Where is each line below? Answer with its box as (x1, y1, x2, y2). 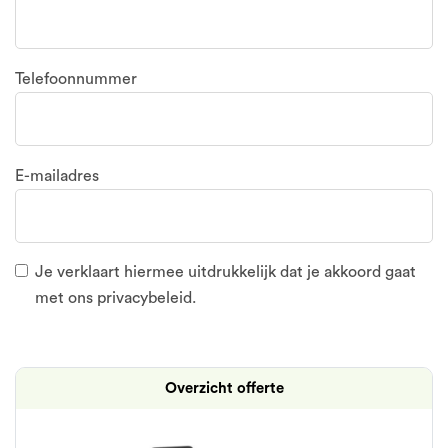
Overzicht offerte (164, 381, 284, 396)
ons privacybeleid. (68, 290, 196, 306)
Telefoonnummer (15, 71, 137, 87)
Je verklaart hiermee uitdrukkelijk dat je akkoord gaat (35, 264, 416, 280)
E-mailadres (15, 168, 99, 184)
